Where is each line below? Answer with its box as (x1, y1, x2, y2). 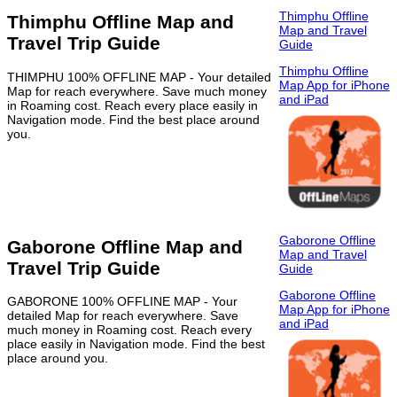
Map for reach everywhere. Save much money (7, 83, 267, 98)
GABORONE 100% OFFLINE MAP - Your (7, 294, 237, 309)
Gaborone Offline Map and (7, 236, 243, 257)
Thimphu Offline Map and (7, 12, 234, 33)
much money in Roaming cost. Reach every (7, 323, 252, 338)
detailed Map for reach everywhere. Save (7, 308, 238, 323)
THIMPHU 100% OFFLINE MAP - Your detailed (7, 69, 271, 84)
